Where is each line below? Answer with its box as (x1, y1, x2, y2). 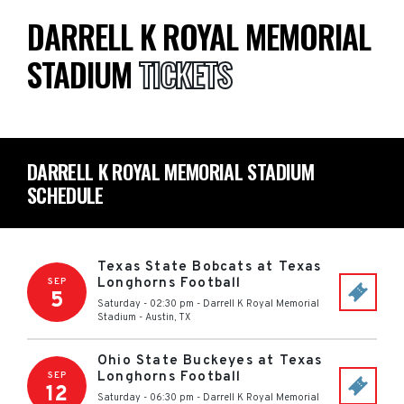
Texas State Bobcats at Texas (97, 259, 322, 276)
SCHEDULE (27, 180, 104, 209)
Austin (145, 311, 174, 324)
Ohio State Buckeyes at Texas (97, 353, 323, 370)
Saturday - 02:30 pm (97, 298, 194, 310)
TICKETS (138, 50, 233, 97)
